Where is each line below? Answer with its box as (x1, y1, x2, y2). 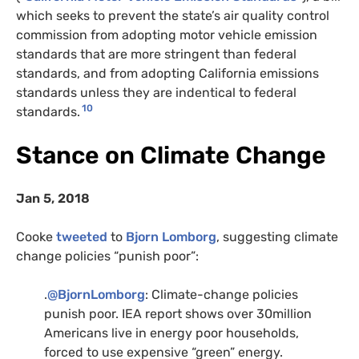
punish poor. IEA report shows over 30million (44, 306, 312, 322)
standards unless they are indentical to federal (16, 85, 296, 101)
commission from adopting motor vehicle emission (16, 27, 317, 43)
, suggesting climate (216, 229, 338, 245)
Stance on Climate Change (16, 141, 326, 171)
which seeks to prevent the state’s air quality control (16, 8, 329, 24)
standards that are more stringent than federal (16, 46, 296, 63)
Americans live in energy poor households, (44, 325, 299, 341)
